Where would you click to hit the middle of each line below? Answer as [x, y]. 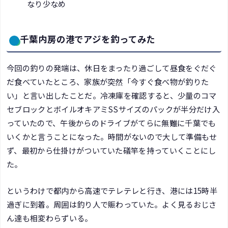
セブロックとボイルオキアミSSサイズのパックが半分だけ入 [113, 109]
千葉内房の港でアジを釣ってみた [88, 39]
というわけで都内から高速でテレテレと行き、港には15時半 [112, 190]
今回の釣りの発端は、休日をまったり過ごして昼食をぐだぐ [112, 68]
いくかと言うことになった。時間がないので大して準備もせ [112, 137]
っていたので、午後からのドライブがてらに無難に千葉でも [111, 123]
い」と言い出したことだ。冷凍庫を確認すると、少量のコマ [112, 95]
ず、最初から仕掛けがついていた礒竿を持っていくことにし [111, 150]
